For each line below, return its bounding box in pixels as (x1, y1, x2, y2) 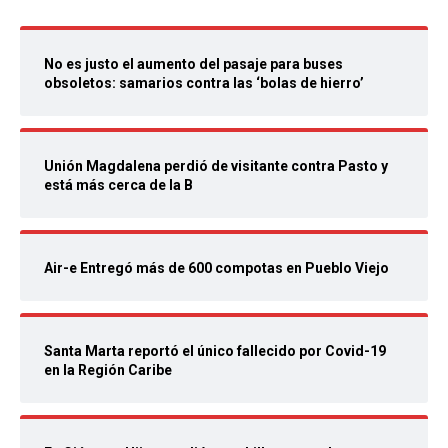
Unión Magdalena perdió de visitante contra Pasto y (44, 158, 388, 175)
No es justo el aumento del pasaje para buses (44, 56, 343, 73)
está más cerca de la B (44, 177, 193, 194)
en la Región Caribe (44, 362, 172, 379)
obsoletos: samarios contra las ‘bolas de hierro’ (44, 75, 364, 92)
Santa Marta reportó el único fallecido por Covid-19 (44, 343, 386, 360)
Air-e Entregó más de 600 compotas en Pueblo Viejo (44, 260, 389, 277)
